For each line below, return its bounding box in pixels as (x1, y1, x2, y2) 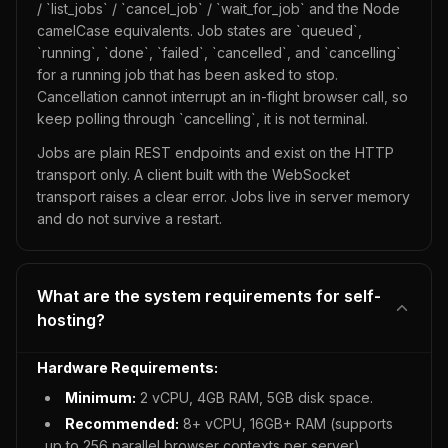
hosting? (37, 310, 105, 330)
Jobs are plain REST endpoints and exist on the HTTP (37, 144, 394, 161)
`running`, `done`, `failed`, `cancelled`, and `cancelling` (37, 44, 401, 61)
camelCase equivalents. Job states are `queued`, (37, 22, 362, 39)
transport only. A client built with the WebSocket (37, 166, 350, 183)
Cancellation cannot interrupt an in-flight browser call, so (37, 88, 408, 105)
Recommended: (65, 415, 179, 432)
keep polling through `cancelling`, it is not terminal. (37, 110, 368, 127)
